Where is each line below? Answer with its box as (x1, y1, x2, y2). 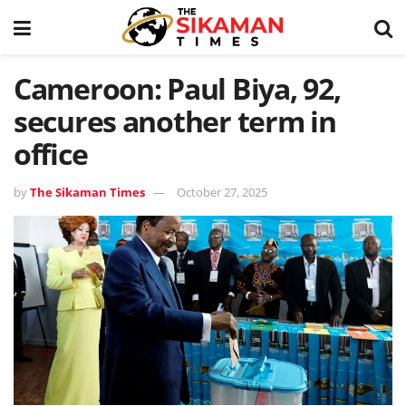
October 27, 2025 (177, 183, 267, 200)
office (14, 134, 88, 173)
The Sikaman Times (30, 183, 145, 200)
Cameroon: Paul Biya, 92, (14, 69, 341, 108)
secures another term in (14, 101, 336, 140)
